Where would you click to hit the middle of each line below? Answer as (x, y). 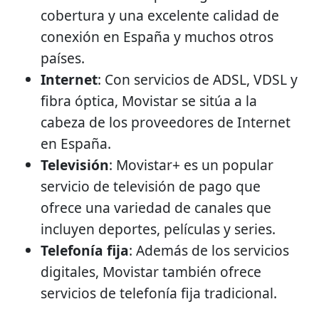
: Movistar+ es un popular (191, 165)
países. (63, 58)
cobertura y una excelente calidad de (160, 15)
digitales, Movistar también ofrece (151, 272)
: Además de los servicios (209, 250)
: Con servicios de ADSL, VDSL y (198, 79)
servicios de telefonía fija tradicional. (159, 293)
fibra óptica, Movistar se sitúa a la (149, 101)
